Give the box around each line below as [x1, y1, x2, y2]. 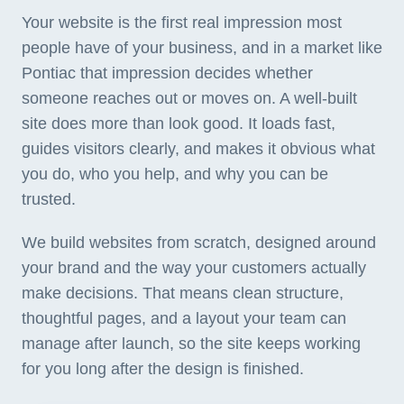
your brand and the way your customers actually [22, 259, 366, 277]
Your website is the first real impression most [22, 14, 342, 32]
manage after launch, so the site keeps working [22, 335, 361, 353]
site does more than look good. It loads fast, [22, 115, 335, 133]
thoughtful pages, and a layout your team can [22, 309, 346, 327]
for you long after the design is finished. [22, 360, 304, 378]
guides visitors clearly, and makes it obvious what [22, 140, 375, 158]
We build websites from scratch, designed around [22, 234, 376, 252]
